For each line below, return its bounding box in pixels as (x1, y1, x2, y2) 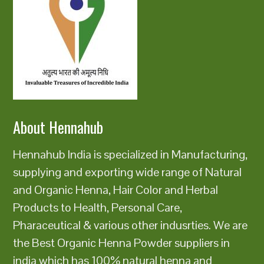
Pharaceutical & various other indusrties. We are (13, 217, 248, 233)
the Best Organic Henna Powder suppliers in (13, 235, 230, 250)
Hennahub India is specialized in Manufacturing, (13, 146, 248, 162)
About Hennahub (13, 115, 104, 138)
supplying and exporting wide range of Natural (13, 164, 242, 180)
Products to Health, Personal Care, (13, 199, 183, 215)
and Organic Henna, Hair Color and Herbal (13, 181, 219, 197)
